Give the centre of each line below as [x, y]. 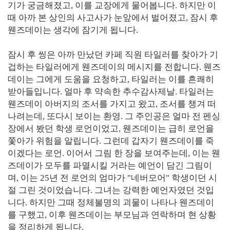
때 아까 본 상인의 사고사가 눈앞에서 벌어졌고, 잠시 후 [113, 18]
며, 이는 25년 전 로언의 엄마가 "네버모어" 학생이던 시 [112, 178]
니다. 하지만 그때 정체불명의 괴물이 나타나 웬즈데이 [111, 203]
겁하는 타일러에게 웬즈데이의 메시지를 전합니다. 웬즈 [114, 67]
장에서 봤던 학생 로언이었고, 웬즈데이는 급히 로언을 [111, 129]
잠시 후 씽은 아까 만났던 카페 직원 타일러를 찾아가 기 [113, 55]
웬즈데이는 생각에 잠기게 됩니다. [73, 30]
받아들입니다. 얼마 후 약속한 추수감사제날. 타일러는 [111, 92]
